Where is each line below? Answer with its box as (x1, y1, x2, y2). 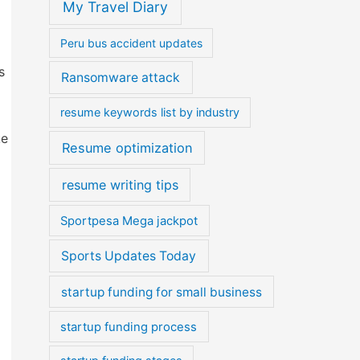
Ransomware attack (61, 70, 181, 86)
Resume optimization (61, 139, 193, 156)
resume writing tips (61, 177, 178, 194)
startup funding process (60, 319, 198, 334)
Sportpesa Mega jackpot (60, 213, 198, 228)
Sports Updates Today (61, 247, 197, 264)
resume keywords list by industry (60, 105, 240, 120)
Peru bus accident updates (59, 36, 202, 51)
